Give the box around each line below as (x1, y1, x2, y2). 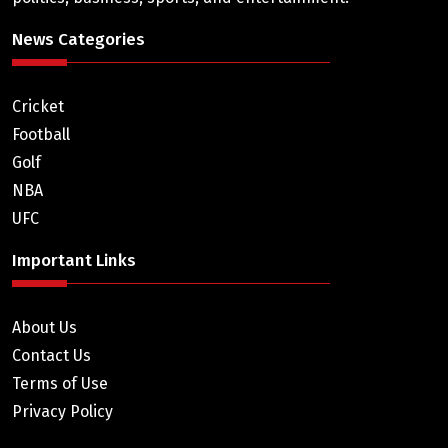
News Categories (12, 29, 145, 50)
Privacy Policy (12, 402, 113, 421)
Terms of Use (12, 374, 108, 393)
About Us (12, 318, 77, 337)
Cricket (12, 97, 64, 116)
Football (12, 125, 70, 144)
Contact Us (12, 346, 91, 365)
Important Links (12, 250, 136, 271)
